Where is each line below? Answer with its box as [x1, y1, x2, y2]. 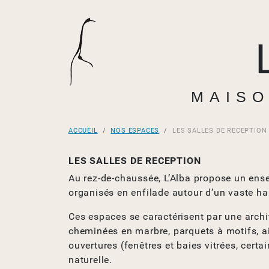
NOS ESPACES [110, 127, 160, 134]
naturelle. [68, 254, 112, 265]
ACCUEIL [68, 127, 98, 134]
